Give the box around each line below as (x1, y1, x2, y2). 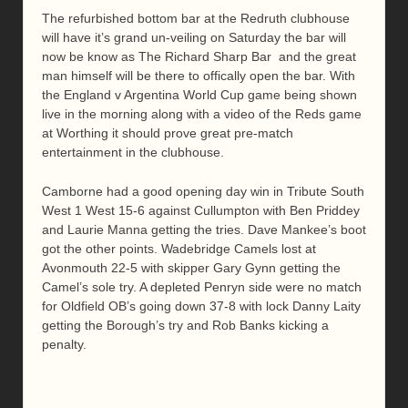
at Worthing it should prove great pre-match (42, 126, 293, 141)
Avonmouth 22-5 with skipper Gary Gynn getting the (42, 260, 341, 276)
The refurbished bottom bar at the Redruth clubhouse (42, 11, 350, 26)
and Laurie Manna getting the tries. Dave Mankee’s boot (42, 222, 366, 238)
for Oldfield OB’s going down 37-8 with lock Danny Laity (42, 299, 361, 314)
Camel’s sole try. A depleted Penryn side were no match (42, 280, 362, 295)
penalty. (42, 337, 87, 352)
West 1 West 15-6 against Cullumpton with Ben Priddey (42, 203, 360, 219)
